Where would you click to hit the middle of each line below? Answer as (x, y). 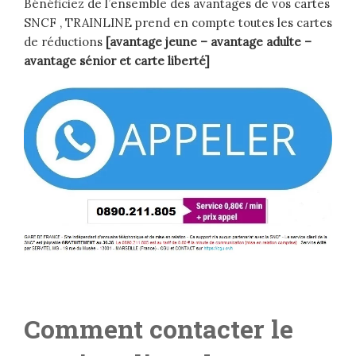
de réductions (63, 42)
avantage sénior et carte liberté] (117, 61)
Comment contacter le (159, 329)
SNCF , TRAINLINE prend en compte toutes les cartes (178, 23)
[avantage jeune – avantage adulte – (207, 42)
